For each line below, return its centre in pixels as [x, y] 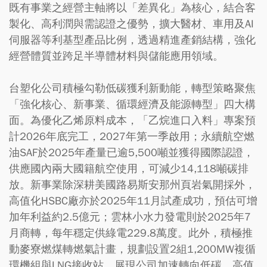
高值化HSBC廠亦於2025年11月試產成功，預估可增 [133, 201]
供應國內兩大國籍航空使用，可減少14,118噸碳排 [129, 169]
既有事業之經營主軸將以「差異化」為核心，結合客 [132, 8]
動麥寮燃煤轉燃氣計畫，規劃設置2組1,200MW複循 [132, 249]
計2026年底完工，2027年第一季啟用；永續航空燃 [132, 136]
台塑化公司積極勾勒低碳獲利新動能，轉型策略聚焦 [132, 88]
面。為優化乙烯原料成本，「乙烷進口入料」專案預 [132, 120]
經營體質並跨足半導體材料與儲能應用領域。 [116, 56]
